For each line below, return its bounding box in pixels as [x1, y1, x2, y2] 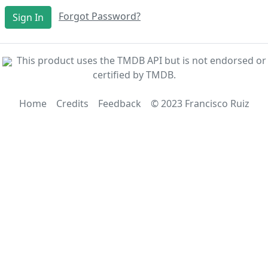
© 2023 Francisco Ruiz [150, 97, 249, 110]
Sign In [13, 11, 44, 24]
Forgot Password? [59, 10, 141, 23]
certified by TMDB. [92, 68, 176, 81]
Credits [56, 97, 89, 110]
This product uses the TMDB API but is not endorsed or [16, 54, 266, 67]
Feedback [98, 97, 141, 110]
